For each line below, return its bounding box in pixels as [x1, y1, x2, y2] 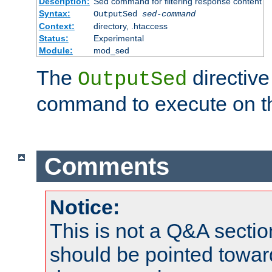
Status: [38, 33, 69, 44]
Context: [38, 21, 75, 32]
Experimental [93, 33, 144, 44]
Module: [38, 46, 73, 56]
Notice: [50, 195, 120, 219]
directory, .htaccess [93, 21, 168, 32]
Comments [44, 152, 169, 180]
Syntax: [38, 8, 70, 19]
